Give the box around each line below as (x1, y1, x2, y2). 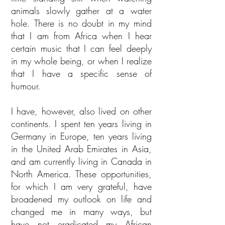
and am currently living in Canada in (11, 155, 152, 167)
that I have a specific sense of (11, 67, 152, 79)
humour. (11, 80, 41, 92)
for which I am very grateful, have (11, 180, 152, 192)
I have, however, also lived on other (11, 105, 152, 117)
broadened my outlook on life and (11, 193, 152, 205)
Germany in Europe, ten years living (11, 130, 152, 142)
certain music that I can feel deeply (11, 42, 152, 54)
